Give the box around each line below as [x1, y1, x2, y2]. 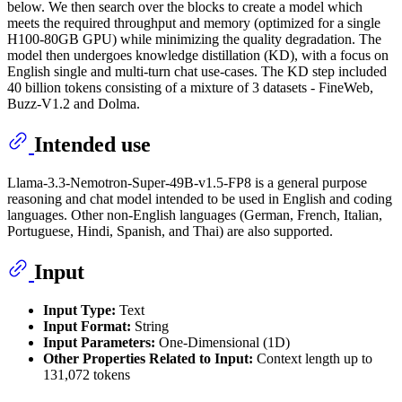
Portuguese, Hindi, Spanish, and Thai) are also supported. [7, 223, 333, 240]
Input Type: [43, 301, 116, 318]
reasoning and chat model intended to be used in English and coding [7, 191, 392, 207]
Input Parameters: [43, 334, 155, 350]
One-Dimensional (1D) [155, 334, 290, 350]
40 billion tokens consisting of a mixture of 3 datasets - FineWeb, [7, 80, 373, 96]
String [131, 318, 169, 334]
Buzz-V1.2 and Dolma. [7, 96, 140, 112]
